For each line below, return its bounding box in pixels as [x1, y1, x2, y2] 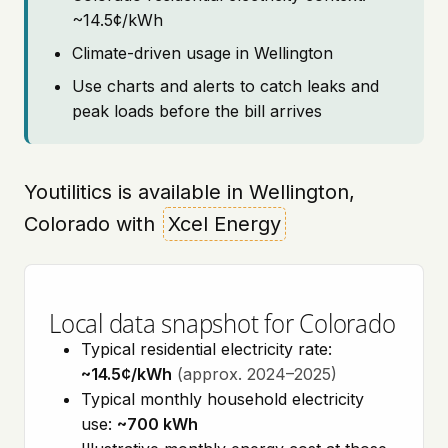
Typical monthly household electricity [81, 389, 364, 409]
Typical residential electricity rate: [81, 339, 332, 359]
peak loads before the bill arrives [72, 101, 322, 121]
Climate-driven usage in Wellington [72, 43, 333, 63]
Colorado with [24, 212, 161, 236]
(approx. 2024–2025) [177, 364, 337, 384]
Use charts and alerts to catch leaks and [72, 76, 379, 96]
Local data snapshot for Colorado [49, 304, 396, 341]
